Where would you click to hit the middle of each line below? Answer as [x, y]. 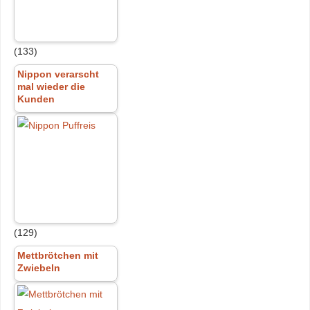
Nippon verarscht [58, 74]
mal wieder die [51, 87]
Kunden [36, 99]
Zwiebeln [38, 268]
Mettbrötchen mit [57, 256]
